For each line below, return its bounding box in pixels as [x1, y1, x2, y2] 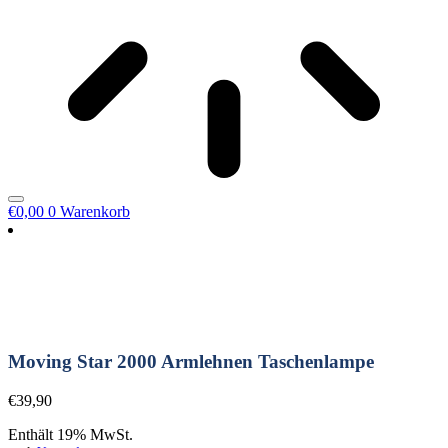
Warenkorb [60, 202, 130, 220]
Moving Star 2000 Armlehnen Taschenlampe [8, 351, 374, 373]
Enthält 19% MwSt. [8, 426, 133, 444]
